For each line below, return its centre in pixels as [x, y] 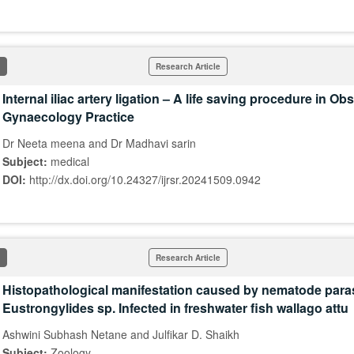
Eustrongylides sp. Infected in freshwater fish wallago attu [175, 308]
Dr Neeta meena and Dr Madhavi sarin [99, 143]
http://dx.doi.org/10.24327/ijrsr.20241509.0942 [145, 179]
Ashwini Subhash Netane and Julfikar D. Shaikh [121, 334]
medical [70, 161]
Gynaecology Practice [68, 117]
